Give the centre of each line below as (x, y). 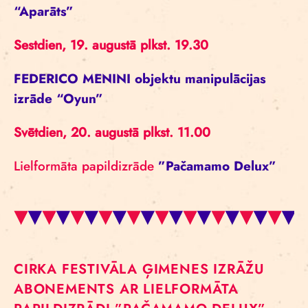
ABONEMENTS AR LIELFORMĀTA (126, 289)
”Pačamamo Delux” (215, 166)
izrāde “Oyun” (60, 99)
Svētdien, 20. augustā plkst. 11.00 (112, 132)
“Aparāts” (44, 11)
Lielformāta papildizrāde (84, 166)
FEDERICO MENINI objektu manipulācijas (140, 79)
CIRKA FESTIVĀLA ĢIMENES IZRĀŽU (139, 269)
